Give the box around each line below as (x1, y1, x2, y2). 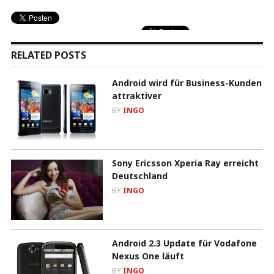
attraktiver (111, 89, 161, 102)
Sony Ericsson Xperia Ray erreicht (111, 157, 259, 169)
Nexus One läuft (111, 250, 184, 262)
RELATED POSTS (10, 48, 86, 62)
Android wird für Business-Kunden (111, 76, 262, 89)
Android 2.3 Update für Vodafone (111, 237, 257, 249)
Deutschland (111, 169, 168, 182)
